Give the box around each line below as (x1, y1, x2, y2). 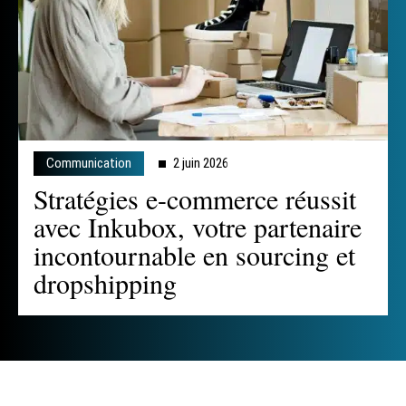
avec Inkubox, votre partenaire (34, 208, 362, 246)
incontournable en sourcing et (34, 237, 355, 274)
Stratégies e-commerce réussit (34, 180, 356, 217)
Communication (46, 155, 131, 172)
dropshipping (34, 265, 177, 302)
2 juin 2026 (173, 155, 228, 172)
